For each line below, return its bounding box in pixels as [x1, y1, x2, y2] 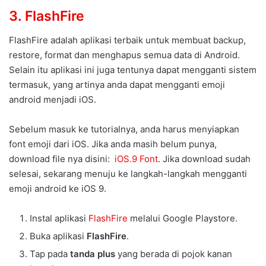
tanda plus [70, 248, 115, 259]
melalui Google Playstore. [128, 212, 237, 224]
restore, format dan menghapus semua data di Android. [9, 49, 240, 61]
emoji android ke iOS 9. [9, 182, 106, 194]
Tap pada [30, 248, 70, 259]
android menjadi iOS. [9, 93, 96, 105]
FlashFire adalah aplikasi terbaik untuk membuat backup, [9, 34, 246, 46]
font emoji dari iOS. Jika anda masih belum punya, [9, 138, 217, 150]
